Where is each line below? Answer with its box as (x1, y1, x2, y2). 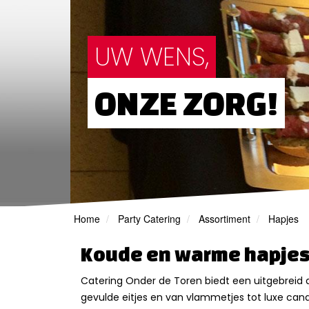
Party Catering (118, 212, 181, 226)
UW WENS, (94, 39, 209, 74)
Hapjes (266, 212, 299, 226)
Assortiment (199, 212, 250, 226)
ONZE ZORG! (94, 84, 278, 121)
